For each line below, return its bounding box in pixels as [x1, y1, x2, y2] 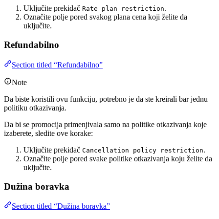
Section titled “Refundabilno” [12, 60, 103, 69]
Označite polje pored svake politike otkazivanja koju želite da [23, 154, 212, 163]
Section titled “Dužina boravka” [12, 202, 110, 211]
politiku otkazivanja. [4, 103, 66, 112]
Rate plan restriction [82, 5, 164, 13]
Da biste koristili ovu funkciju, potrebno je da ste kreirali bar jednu [4, 94, 208, 103]
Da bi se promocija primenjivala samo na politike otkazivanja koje [4, 120, 207, 129]
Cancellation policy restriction [82, 146, 203, 154]
